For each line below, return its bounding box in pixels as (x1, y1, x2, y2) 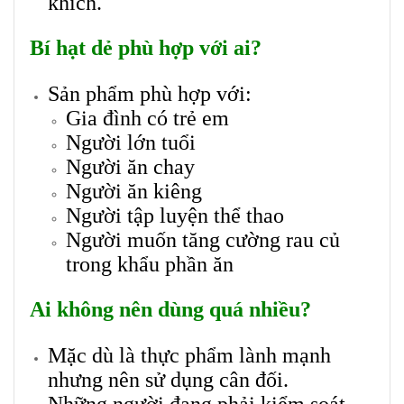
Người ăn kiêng (66, 179, 202, 204)
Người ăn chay (66, 155, 195, 179)
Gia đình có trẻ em (66, 106, 229, 131)
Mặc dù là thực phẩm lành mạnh (48, 344, 331, 368)
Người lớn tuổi (66, 131, 196, 155)
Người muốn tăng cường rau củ (66, 228, 340, 252)
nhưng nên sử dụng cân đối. (48, 368, 289, 392)
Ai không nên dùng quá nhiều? (30, 298, 311, 322)
